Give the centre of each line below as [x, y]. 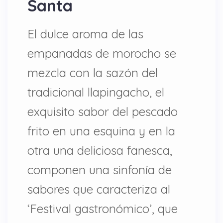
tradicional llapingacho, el [96, 92]
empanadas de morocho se [102, 53]
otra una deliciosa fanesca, [100, 150]
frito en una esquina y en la [101, 131]
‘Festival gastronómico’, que [103, 208]
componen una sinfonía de [100, 169]
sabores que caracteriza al [99, 189]
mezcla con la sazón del [93, 72]
